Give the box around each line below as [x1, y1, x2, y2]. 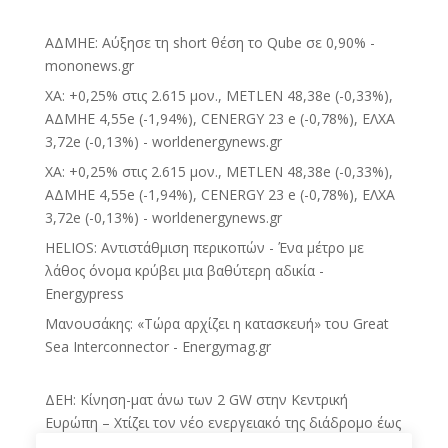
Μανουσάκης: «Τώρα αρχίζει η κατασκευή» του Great [44, 313, 389, 333]
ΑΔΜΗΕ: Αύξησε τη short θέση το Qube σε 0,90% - [44, 32, 375, 52]
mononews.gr [44, 55, 134, 75]
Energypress [44, 283, 124, 303]
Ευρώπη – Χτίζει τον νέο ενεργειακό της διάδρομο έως [44, 412, 401, 432]
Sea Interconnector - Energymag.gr [44, 336, 271, 356]
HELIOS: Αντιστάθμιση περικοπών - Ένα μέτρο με [44, 237, 364, 257]
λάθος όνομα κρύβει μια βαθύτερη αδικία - [44, 260, 324, 280]
